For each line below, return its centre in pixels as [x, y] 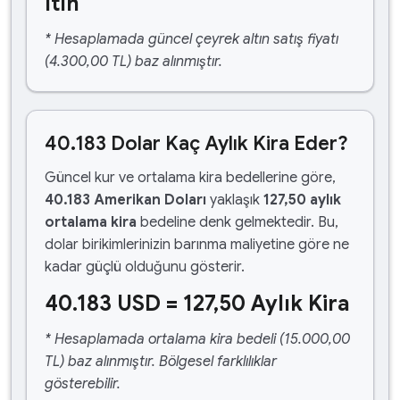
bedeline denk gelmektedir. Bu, [237, 222]
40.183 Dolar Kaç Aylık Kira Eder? [196, 143]
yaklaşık [235, 200]
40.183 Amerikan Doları [125, 200]
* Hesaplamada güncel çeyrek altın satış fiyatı [192, 39]
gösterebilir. [83, 384]
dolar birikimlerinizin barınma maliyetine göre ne [197, 245]
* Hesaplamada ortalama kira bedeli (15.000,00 [197, 339]
